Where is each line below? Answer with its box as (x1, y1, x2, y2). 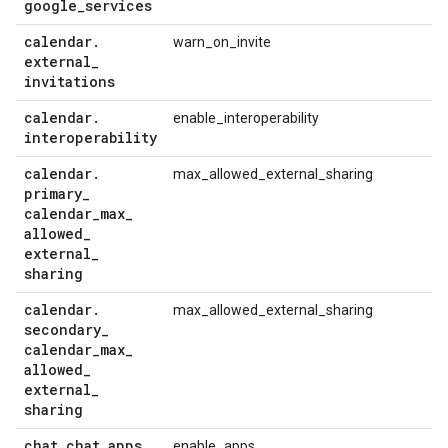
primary (24, 184, 82, 203)
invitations (24, 72, 115, 91)
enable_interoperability (173, 110, 319, 126)
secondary (24, 320, 101, 339)
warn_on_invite (173, 34, 271, 50)
